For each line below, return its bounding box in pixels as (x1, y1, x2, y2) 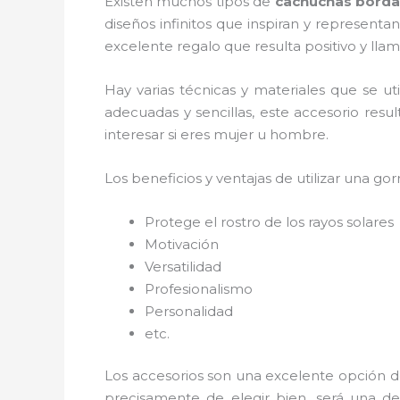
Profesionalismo (145, 279, 253, 297)
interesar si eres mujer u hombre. (104, 125, 329, 143)
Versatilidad (145, 257, 221, 275)
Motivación (145, 235, 219, 253)
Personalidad (145, 302, 233, 320)
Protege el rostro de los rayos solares (145, 212, 394, 230)
